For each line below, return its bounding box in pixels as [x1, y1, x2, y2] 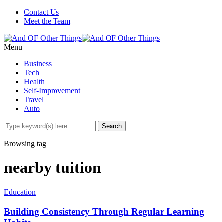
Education [4, 187, 36, 196]
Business [24, 59, 52, 68]
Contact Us [24, 8, 59, 16]
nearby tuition [4, 159, 101, 177]
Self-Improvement [24, 86, 80, 95]
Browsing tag [4, 139, 46, 148]
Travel [24, 95, 44, 104]
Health [24, 77, 45, 86]
